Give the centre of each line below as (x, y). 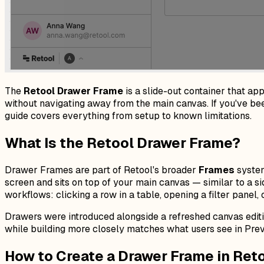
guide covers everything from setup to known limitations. (128, 115)
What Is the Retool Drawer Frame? (123, 143)
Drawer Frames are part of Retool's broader (102, 170)
